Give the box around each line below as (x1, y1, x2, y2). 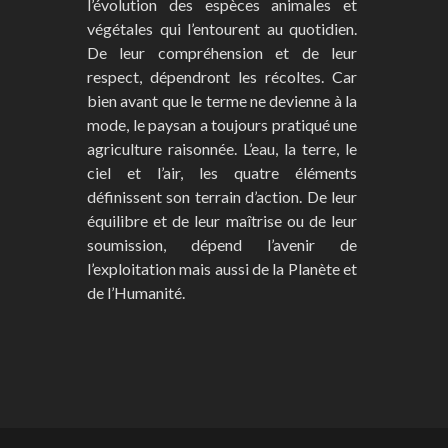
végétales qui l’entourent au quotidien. (87, 18, 357, 38)
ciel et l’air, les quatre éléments (87, 162, 357, 182)
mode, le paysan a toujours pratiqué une (87, 114, 357, 134)
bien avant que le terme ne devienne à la (87, 90, 357, 110)
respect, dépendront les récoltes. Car (87, 66, 357, 86)
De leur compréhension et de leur (87, 42, 357, 62)
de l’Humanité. (87, 282, 185, 302)
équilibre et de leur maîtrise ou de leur (87, 210, 357, 230)
